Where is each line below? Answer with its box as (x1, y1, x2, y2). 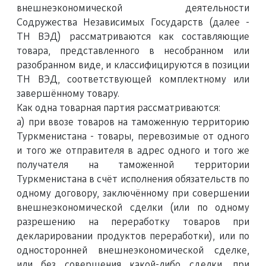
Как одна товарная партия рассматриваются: (17, 103, 220, 113)
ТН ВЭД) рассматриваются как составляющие (17, 32, 249, 42)
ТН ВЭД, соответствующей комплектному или (17, 75, 249, 84)
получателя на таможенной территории (17, 160, 249, 170)
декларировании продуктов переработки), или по (17, 232, 249, 241)
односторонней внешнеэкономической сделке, (17, 246, 249, 255)
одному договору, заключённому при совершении (17, 189, 249, 198)
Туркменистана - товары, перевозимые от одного (17, 132, 249, 141)
